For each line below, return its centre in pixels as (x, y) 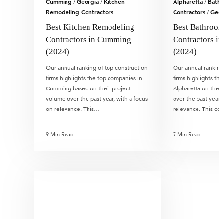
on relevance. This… (73, 109)
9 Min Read (60, 134)
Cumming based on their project (88, 88)
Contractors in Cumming (88, 39)
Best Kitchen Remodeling (90, 27)
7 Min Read (187, 134)
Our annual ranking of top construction (97, 68)
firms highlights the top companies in (94, 78)
